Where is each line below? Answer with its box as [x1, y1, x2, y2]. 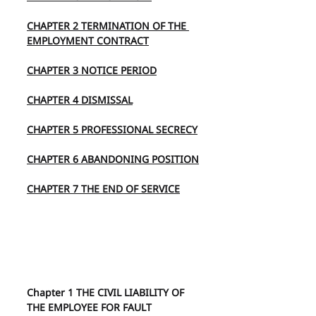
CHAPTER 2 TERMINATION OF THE [27, 19, 189, 32]
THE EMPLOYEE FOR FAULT [27, 300, 152, 314]
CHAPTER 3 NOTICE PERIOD [27, 63, 157, 77]
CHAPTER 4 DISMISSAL [27, 93, 133, 107]
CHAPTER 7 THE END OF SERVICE [27, 182, 180, 195]
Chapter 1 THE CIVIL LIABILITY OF [27, 286, 187, 299]
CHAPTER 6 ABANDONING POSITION [27, 152, 199, 166]
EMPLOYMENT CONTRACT [27, 34, 149, 47]
